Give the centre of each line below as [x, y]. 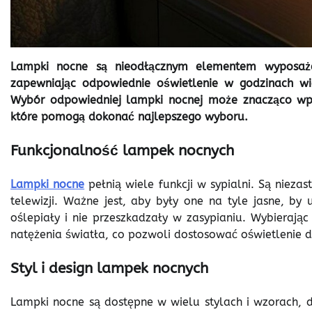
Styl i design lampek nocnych [109, 268]
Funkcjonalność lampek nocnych [122, 151]
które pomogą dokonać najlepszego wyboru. [129, 117]
